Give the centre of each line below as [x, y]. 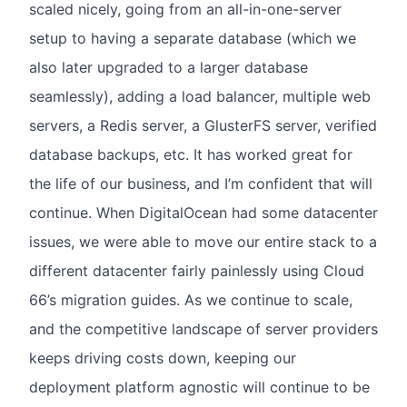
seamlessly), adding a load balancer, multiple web [200, 97]
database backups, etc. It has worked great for [191, 155]
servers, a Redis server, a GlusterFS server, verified [203, 126]
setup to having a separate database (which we [193, 39]
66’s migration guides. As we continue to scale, [191, 300]
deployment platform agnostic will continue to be [199, 387]
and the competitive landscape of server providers [203, 329]
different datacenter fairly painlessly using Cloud [197, 271]
